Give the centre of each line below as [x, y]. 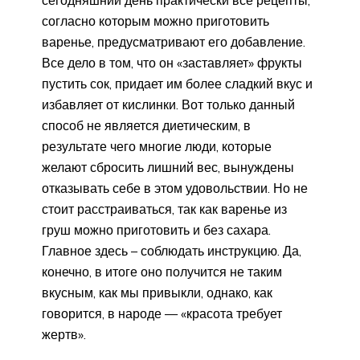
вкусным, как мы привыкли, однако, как [157, 293]
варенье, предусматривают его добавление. [174, 42]
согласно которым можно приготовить [155, 21]
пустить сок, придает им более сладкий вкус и [177, 84]
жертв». [64, 335]
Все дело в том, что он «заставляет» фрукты [172, 63]
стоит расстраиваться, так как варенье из [164, 209]
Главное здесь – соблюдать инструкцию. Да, [172, 251]
